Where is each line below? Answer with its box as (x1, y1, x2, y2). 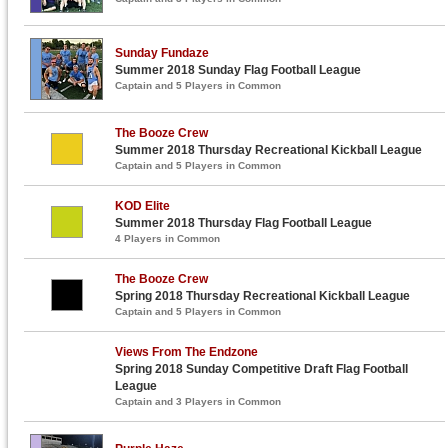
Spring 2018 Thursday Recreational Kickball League (115, 289, 411, 303)
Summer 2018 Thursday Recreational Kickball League (115, 143, 423, 157)
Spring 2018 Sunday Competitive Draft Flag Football (115, 362, 409, 376)
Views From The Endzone (115, 345, 259, 359)
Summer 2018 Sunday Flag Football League (115, 63, 362, 77)
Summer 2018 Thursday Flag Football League (115, 216, 373, 230)
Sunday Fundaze (115, 46, 210, 60)
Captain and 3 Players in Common (115, 396, 282, 407)
